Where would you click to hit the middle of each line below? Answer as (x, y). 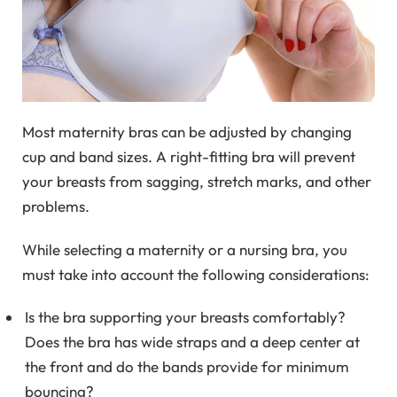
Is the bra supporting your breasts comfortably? (185, 317)
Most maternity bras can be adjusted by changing (187, 132)
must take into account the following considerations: (196, 274)
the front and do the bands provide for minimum (187, 367)
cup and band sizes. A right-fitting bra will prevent (189, 157)
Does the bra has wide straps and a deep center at (192, 342)
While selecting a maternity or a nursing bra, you (185, 249)
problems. (56, 206)
